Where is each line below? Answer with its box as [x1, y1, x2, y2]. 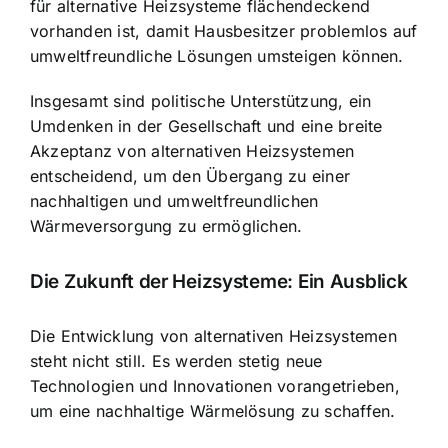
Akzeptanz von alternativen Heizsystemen [30, 141, 355, 162]
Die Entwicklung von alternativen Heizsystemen [30, 326, 397, 347]
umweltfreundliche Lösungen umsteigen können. [30, 46, 404, 67]
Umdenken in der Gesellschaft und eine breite [30, 116, 383, 137]
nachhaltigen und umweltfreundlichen [30, 191, 319, 212]
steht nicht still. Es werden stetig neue [30, 351, 323, 372]
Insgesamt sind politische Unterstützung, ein [30, 91, 372, 112]
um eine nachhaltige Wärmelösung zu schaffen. [30, 401, 396, 422]
